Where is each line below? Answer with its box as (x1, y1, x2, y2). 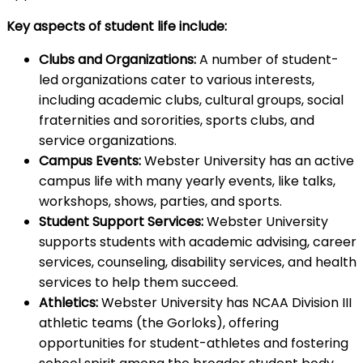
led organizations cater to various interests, (39, 70, 314, 89)
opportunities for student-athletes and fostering (39, 333, 348, 352)
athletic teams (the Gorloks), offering (39, 313, 279, 332)
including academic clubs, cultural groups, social (39, 90, 344, 109)
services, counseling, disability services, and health (39, 252, 357, 271)
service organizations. (39, 130, 180, 150)
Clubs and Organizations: (39, 49, 196, 69)
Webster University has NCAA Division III (98, 293, 352, 312)
